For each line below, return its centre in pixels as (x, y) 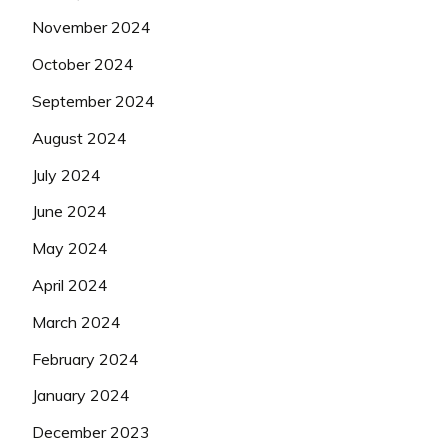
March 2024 (76, 321)
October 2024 (83, 64)
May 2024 (70, 248)
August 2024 (79, 137)
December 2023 (91, 432)
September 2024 (93, 100)
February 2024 (85, 358)
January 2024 (81, 395)
